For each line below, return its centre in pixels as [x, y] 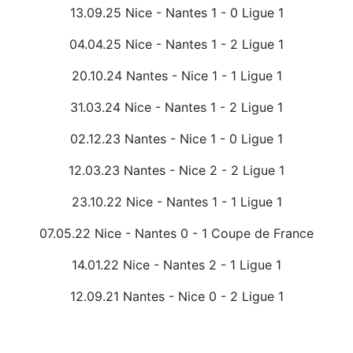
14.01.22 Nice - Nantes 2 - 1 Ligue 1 [176, 265]
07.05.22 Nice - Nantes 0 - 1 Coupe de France [176, 234]
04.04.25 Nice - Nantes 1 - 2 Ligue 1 [176, 45]
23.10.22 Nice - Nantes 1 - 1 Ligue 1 [176, 202]
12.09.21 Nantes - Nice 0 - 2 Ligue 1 [176, 297]
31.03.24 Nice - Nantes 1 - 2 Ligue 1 [176, 108]
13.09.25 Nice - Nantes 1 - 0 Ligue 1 [176, 13]
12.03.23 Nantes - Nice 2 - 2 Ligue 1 [176, 171]
